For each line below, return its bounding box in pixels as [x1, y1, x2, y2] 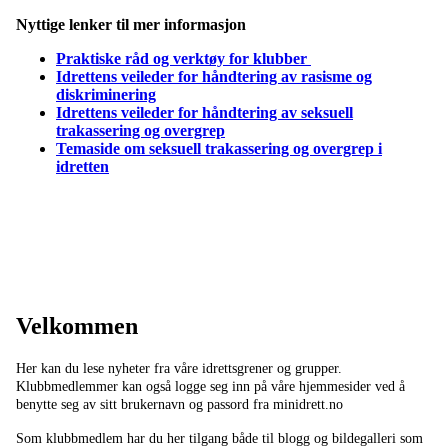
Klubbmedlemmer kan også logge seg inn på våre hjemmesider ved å [16, 378, 405, 394]
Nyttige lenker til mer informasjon [16, 16, 246, 34]
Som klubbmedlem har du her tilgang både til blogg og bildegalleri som [16, 430, 423, 446]
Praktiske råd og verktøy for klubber [56, 50, 311, 68]
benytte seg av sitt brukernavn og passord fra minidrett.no [16, 396, 343, 412]
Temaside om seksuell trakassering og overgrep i [56, 140, 382, 158]
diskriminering [56, 86, 156, 104]
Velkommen [16, 313, 138, 339]
